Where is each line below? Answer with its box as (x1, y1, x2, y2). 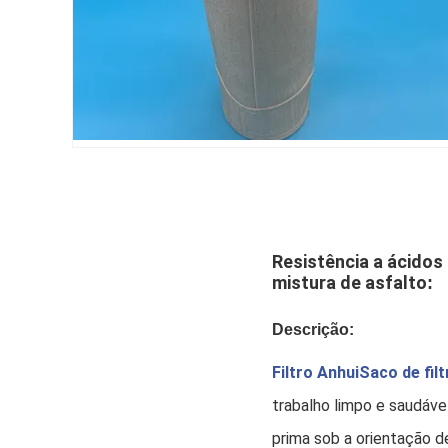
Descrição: (272, 321, 354, 339)
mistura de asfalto (272, 272, 427, 294)
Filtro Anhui (272, 363, 359, 383)
